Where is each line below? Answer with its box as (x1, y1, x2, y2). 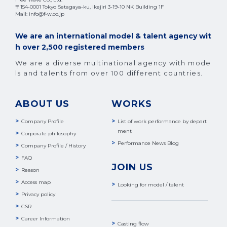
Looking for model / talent (118, 181, 184, 188)
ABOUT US (15, 98, 70, 109)
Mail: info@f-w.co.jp (15, 10, 64, 17)
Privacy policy (21, 191, 55, 198)
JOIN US (111, 161, 153, 173)
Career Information (21, 215, 70, 222)
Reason (21, 166, 40, 173)
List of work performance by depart (118, 118, 207, 125)
